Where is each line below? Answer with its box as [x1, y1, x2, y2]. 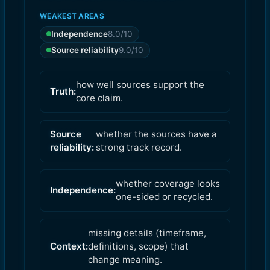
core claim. [76, 92, 123, 104]
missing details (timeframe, [88, 227, 206, 239]
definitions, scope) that [88, 240, 189, 252]
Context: [50, 240, 88, 252]
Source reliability [51, 45, 119, 55]
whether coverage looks [116, 177, 220, 189]
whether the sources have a [96, 128, 218, 140]
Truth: [50, 85, 76, 97]
